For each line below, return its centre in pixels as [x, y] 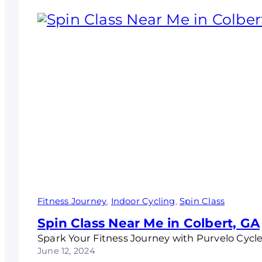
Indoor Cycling [143, 201]
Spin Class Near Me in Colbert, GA [149, 223]
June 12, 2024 [66, 251]
